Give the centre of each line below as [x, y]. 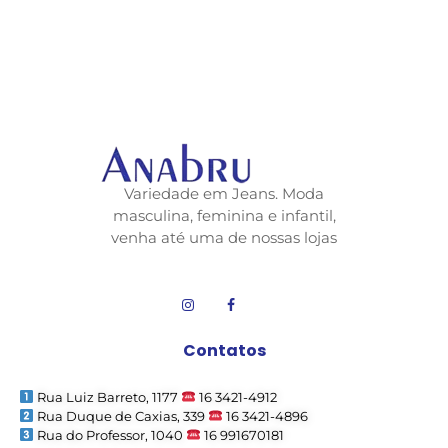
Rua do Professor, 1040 [109, 434]
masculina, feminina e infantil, [224, 215]
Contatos [224, 350]
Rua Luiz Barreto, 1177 [107, 396]
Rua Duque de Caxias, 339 [120, 415]
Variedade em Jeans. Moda [224, 193]
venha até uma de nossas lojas [224, 237]
